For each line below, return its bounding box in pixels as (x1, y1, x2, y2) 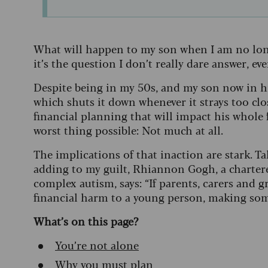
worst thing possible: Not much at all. (33, 122, 223, 138)
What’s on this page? (33, 213, 141, 229)
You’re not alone (55, 237, 139, 253)
